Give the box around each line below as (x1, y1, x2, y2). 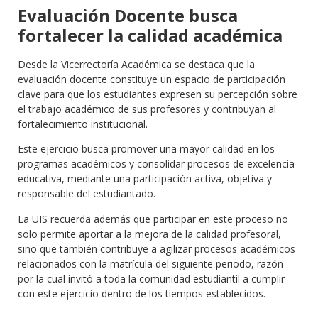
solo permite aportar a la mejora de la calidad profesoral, (18, 226, 281, 241)
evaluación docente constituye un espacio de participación (18, 72, 285, 87)
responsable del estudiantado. (18, 187, 155, 201)
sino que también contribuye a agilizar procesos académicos (18, 241, 295, 256)
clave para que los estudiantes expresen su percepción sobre (18, 87, 297, 102)
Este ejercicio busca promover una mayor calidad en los (18, 142, 275, 156)
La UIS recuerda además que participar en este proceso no (18, 212, 288, 226)
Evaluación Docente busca (18, 4, 238, 28)
